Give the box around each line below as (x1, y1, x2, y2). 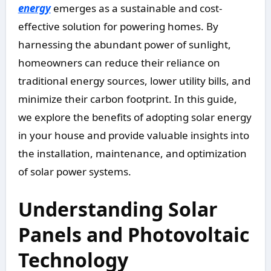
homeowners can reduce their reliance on (18, 56, 220, 70)
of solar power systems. (18, 165, 131, 179)
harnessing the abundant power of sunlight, (18, 38, 231, 52)
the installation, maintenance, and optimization (18, 146, 247, 161)
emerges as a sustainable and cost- (50, 1, 222, 16)
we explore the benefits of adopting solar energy (18, 110, 252, 125)
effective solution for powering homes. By (18, 19, 218, 34)
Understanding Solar (18, 196, 218, 223)
